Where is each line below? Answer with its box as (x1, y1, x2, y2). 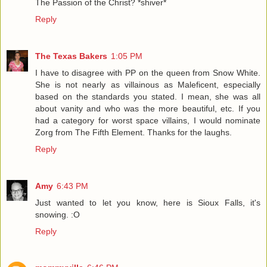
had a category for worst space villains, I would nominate (35, 115, 260, 125)
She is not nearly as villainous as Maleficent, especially (35, 79, 260, 89)
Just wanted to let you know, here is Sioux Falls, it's (35, 197, 260, 207)
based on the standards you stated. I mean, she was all (35, 91, 260, 101)
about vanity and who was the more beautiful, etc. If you (35, 103, 260, 113)
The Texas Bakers (35, 51, 107, 61)
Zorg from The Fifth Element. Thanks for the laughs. (35, 127, 232, 137)
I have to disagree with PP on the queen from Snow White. (35, 67, 260, 77)
